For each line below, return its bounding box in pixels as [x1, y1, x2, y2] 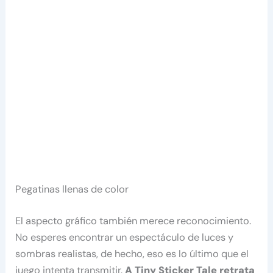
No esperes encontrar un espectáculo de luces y [15, 230, 234, 244]
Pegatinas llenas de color [15, 183, 129, 196]
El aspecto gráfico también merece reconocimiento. [15, 214, 252, 227]
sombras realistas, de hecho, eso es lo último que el [15, 247, 249, 260]
